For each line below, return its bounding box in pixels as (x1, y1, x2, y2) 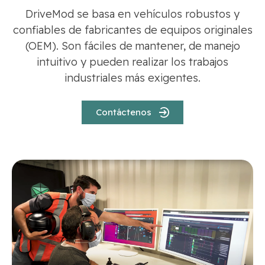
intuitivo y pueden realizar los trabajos (37, 55, 228, 69)
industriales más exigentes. (64, 71, 201, 85)
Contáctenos (96, 106, 151, 118)
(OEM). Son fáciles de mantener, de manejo (25, 39, 240, 53)
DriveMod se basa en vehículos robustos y (25, 7, 240, 21)
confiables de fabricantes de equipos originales (12, 23, 253, 37)
